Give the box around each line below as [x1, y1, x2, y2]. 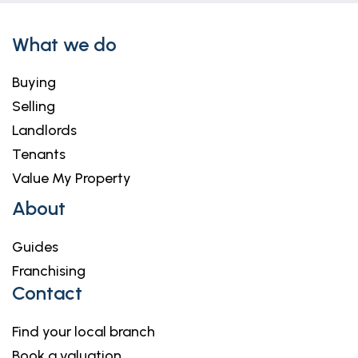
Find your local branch [12, 323, 155, 340]
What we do [12, 33, 117, 56]
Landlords [12, 121, 77, 139]
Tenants [12, 145, 66, 163]
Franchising [12, 262, 86, 280]
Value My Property [12, 169, 131, 187]
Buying [12, 74, 56, 91]
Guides [12, 238, 58, 256]
